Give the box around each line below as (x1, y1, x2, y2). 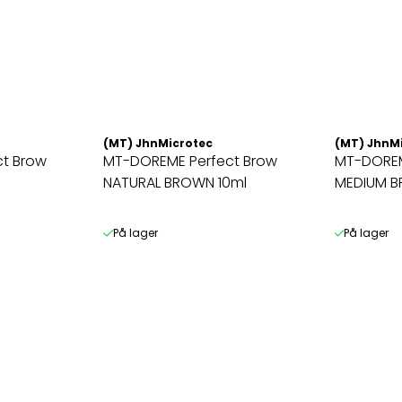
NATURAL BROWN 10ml (103, 171, 248, 193)
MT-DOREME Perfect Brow (103, 150, 278, 171)
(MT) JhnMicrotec (103, 135, 214, 151)
